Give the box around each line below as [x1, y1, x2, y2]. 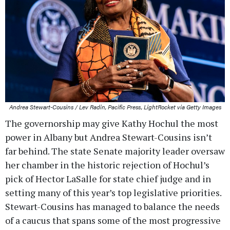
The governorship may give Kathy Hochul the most [5, 117, 218, 130]
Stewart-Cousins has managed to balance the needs [5, 200, 220, 213]
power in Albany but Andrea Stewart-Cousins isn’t [5, 131, 212, 144]
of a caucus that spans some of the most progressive [5, 214, 221, 227]
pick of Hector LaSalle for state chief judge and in [5, 172, 211, 185]
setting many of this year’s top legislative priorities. [5, 186, 221, 199]
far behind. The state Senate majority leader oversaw [5, 145, 225, 158]
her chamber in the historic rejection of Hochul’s [5, 159, 209, 171]
